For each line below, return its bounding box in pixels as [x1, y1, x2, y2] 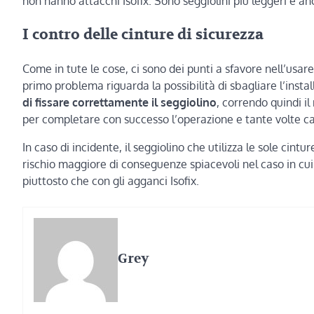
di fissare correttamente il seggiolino [22, 95, 217, 109]
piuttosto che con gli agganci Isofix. [22, 173, 199, 188]
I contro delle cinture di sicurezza [22, 25, 264, 45]
